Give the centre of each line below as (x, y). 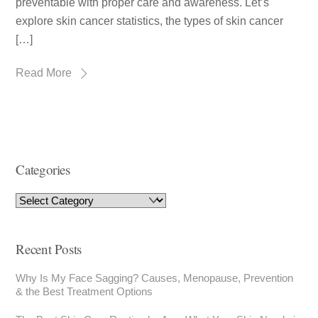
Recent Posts (49, 249)
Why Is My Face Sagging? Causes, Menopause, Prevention (155, 278)
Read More (44, 72)
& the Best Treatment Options (84, 292)
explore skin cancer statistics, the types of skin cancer (150, 21)
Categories (43, 170)
